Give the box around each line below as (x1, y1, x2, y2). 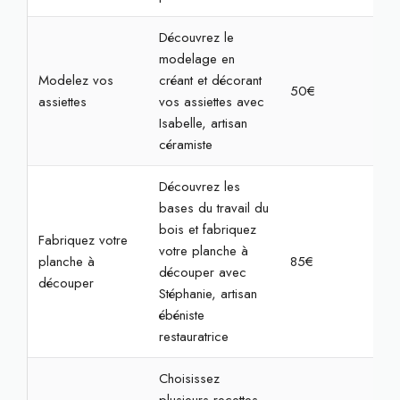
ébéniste (158, 305, 204, 325)
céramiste (158, 135, 212, 154)
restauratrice (158, 327, 229, 346)
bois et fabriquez (158, 220, 256, 239)
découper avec (158, 262, 246, 282)
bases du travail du (158, 198, 269, 218)
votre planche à (158, 241, 248, 261)
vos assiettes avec (158, 92, 264, 112)
